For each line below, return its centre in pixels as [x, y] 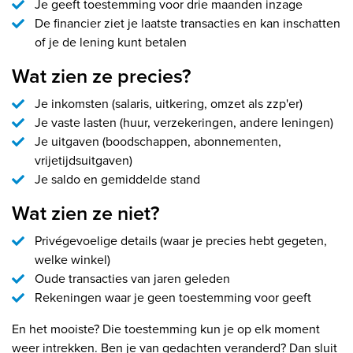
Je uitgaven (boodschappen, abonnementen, [158, 142]
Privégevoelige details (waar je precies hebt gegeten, [180, 241]
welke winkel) [72, 260]
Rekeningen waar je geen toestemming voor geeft [173, 298]
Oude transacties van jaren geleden [132, 279]
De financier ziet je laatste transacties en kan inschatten [187, 24]
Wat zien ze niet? [86, 214]
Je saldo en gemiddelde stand [117, 180]
